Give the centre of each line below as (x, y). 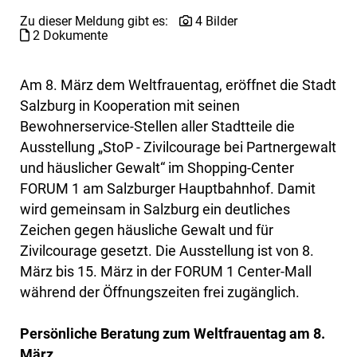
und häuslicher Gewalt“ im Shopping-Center (157, 168)
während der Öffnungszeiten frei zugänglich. (160, 292)
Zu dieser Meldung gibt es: (96, 22)
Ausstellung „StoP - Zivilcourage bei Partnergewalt (178, 147)
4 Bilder (215, 22)
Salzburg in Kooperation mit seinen (130, 106)
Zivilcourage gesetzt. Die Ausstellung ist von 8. (167, 251)
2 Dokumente (69, 36)
